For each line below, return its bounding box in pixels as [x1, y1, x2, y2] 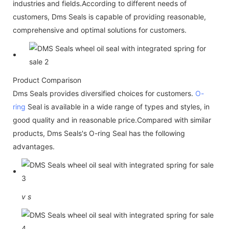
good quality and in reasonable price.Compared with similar [13, 115, 211, 124]
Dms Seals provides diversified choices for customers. [13, 88, 195, 98]
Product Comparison [13, 75, 81, 84]
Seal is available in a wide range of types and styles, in [26, 102, 210, 111]
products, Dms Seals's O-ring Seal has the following [13, 128, 185, 138]
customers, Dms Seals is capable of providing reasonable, [13, 12, 206, 21]
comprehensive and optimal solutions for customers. [13, 25, 187, 34]
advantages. [13, 142, 55, 151]
